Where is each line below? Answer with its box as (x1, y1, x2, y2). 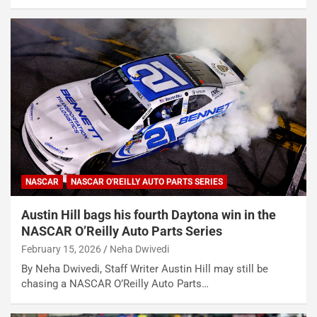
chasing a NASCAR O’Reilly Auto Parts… (21, 277, 209, 290)
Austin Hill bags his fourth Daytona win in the (21, 207, 276, 222)
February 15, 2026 (21, 243, 101, 255)
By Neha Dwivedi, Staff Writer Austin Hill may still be (21, 262, 268, 275)
